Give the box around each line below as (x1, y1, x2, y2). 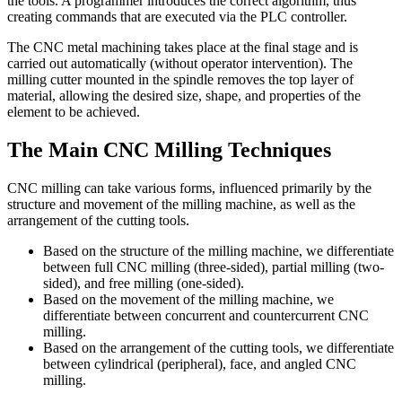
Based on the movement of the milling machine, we (43, 292, 334, 308)
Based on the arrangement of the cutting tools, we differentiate (43, 340, 394, 356)
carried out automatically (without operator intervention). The (7, 56, 353, 72)
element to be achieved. (7, 104, 140, 120)
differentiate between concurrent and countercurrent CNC (43, 308, 369, 324)
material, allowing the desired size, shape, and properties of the (7, 88, 361, 104)
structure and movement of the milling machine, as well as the (7, 197, 355, 213)
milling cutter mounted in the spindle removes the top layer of (7, 72, 354, 88)
